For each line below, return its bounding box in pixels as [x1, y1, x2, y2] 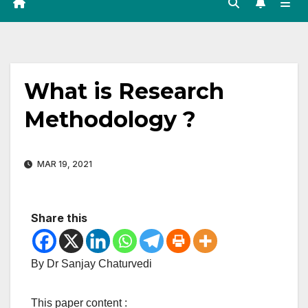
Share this [31, 211, 87, 225]
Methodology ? [24, 106, 196, 133]
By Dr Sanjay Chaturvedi [31, 258, 152, 270]
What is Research [24, 78, 224, 105]
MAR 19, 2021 [35, 159, 92, 170]
